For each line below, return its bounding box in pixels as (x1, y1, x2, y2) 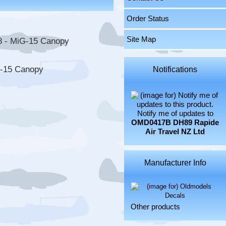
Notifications (153, 65, 198, 74)
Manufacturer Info (144, 158, 206, 167)
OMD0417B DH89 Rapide (131, 119, 219, 127)
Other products (131, 203, 181, 211)
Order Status (127, 14, 169, 23)
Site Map (127, 35, 156, 43)
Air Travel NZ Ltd (145, 128, 205, 136)
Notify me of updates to (137, 109, 213, 118)
